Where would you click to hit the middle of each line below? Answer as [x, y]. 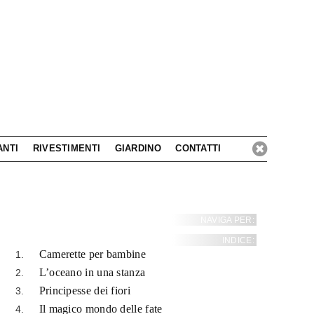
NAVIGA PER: [227, 220]
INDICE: [238, 240]
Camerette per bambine [92, 254]
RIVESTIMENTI [67, 148]
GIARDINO [138, 148]
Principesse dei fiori [84, 291]
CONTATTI [198, 148]
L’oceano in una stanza [92, 272]
